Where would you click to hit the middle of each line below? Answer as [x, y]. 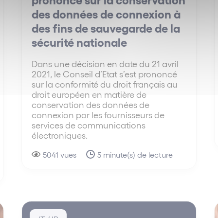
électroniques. [60, 135]
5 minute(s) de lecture [135, 154]
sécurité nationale [80, 41]
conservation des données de [91, 104]
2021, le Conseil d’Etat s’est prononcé [105, 73]
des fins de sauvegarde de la [106, 27]
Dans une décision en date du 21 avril [105, 63]
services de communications [89, 125]
